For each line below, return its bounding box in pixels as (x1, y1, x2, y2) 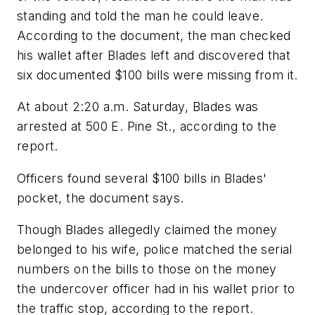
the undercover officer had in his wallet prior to (17, 281, 295, 297)
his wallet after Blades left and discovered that (17, 47, 291, 63)
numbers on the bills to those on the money (17, 262, 277, 277)
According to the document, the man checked (17, 27, 291, 43)
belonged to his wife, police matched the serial (17, 242, 292, 257)
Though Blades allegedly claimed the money (17, 222, 278, 238)
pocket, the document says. (17, 190, 184, 205)
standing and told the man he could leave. (17, 8, 264, 23)
